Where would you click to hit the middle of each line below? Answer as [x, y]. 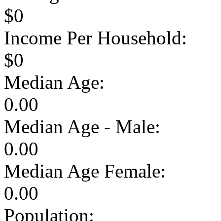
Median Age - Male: [82, 126]
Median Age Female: [85, 171]
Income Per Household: [95, 37]
